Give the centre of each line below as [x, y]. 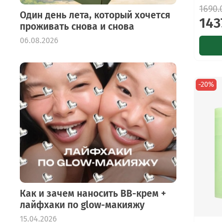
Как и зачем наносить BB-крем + [93, 193]
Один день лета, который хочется [95, 15]
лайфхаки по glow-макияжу [82, 205]
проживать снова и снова [77, 26]
